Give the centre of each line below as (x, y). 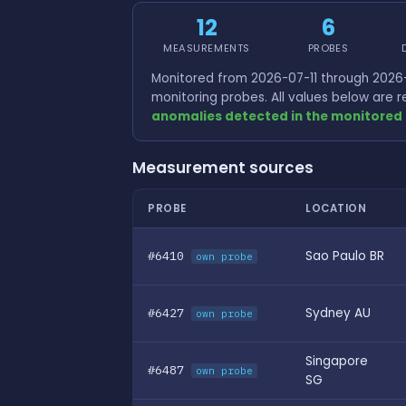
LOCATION (336, 208)
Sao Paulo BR (345, 256)
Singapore (337, 361)
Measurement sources (223, 167)
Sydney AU (338, 313)
